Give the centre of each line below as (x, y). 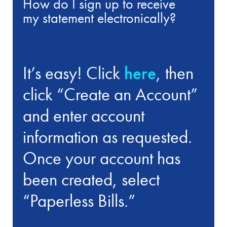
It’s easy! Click (74, 73)
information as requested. (108, 137)
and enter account (84, 116)
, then (175, 73)
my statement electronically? (100, 18)
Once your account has (102, 158)
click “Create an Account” (110, 94)
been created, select (91, 180)
